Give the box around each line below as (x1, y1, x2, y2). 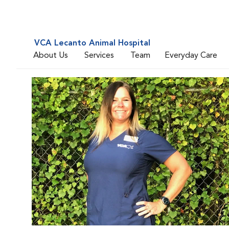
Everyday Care (165, 51, 217, 60)
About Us (33, 51, 68, 60)
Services (84, 51, 114, 60)
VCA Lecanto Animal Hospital (34, 39, 150, 48)
